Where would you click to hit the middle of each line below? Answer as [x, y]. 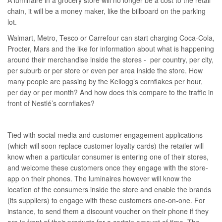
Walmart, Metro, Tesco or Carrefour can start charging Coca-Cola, [111, 38]
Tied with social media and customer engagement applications [105, 135]
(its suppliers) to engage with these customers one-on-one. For [106, 200]
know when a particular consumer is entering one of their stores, [108, 157]
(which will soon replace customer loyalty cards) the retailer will [106, 146]
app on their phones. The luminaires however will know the [99, 179]
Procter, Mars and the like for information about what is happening [111, 49]
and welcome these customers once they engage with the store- [108, 168]
